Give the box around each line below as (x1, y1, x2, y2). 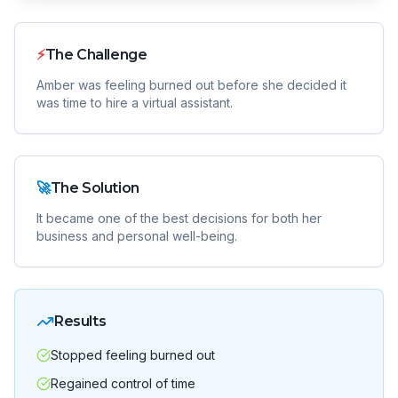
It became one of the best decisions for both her (36, 211, 322, 226)
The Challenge (44, 46, 147, 63)
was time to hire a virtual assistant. (36, 95, 233, 110)
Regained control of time (51, 376, 195, 391)
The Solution (50, 179, 139, 196)
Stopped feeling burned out (51, 347, 215, 362)
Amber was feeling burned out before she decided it (36, 77, 346, 92)
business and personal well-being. (36, 228, 237, 243)
